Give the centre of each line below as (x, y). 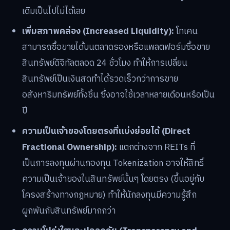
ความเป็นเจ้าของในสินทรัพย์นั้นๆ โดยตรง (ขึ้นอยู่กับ (113, 179)
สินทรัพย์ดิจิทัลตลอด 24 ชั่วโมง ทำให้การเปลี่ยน (105, 63)
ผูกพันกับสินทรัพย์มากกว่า (69, 211)
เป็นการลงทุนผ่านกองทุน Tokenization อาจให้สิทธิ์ (113, 163)
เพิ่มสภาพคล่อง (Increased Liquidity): (98, 32)
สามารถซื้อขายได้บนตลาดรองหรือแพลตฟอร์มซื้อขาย (116, 47)
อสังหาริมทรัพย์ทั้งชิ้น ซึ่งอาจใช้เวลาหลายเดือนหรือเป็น (119, 95)
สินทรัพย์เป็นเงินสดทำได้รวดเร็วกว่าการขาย (100, 79)
